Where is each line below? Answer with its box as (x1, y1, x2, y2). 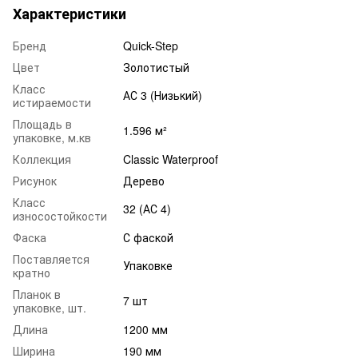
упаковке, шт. (13, 299, 86, 316)
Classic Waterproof (123, 150, 218, 167)
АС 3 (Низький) (123, 86, 202, 103)
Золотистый (123, 58, 189, 75)
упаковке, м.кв (13, 129, 91, 145)
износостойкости (13, 207, 107, 224)
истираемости (13, 93, 91, 110)
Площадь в (13, 115, 72, 132)
